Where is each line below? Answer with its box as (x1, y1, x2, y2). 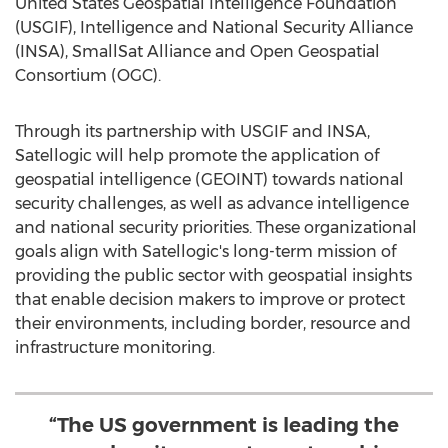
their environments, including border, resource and (15, 314, 411, 333)
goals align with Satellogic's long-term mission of (15, 242, 396, 261)
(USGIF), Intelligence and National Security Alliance (15, 18, 413, 37)
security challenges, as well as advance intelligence (15, 194, 409, 213)
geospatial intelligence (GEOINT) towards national (15, 170, 404, 189)
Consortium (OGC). (15, 66, 161, 85)
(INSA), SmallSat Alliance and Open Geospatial (15, 42, 380, 61)
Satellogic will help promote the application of (15, 146, 379, 165)
